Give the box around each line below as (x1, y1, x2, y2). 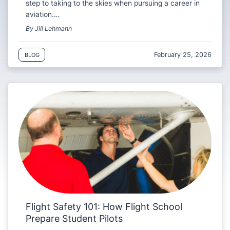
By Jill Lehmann (26, 25, 72, 33)
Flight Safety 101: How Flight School (26, 201, 183, 213)
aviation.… (26, 10, 60, 19)
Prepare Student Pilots (26, 213, 123, 224)
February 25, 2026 (154, 51, 212, 59)
